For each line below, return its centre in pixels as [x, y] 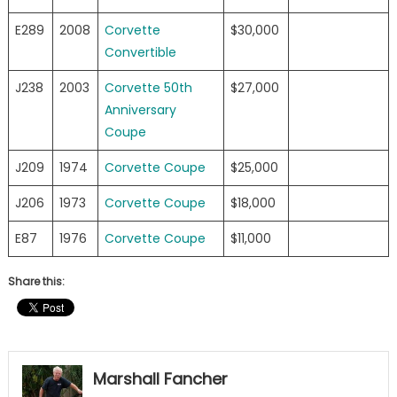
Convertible [140, 53]
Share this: [36, 282]
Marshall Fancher [160, 379]
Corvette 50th [148, 88]
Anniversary [140, 110]
